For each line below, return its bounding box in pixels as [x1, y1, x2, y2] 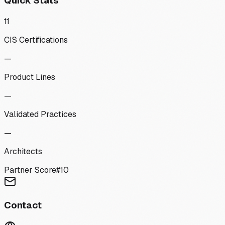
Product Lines [4, 71, 55, 82]
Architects [4, 146, 42, 157]
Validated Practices [4, 108, 76, 120]
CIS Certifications [4, 34, 68, 45]
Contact [4, 199, 42, 212]
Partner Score [4, 164, 56, 175]
